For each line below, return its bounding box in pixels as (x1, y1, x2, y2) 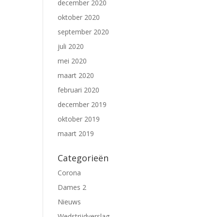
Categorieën (58, 152, 109, 164)
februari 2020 (58, 85, 100, 94)
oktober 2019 (58, 114, 100, 124)
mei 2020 (58, 56, 87, 65)
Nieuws (58, 197, 81, 206)
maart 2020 (58, 71, 94, 80)
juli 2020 (58, 42, 84, 51)
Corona (58, 168, 81, 177)
